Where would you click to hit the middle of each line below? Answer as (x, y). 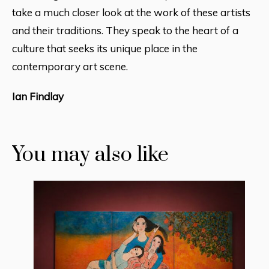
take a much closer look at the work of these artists (131, 12)
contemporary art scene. (70, 66)
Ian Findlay (38, 96)
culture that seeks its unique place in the (105, 48)
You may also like (90, 155)
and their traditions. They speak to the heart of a (125, 30)
